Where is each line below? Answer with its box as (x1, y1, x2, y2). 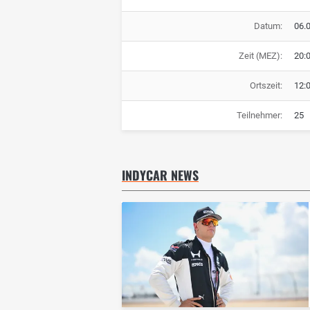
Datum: (253, 21, 282, 32)
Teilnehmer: (236, 110, 282, 121)
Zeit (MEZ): (238, 51, 282, 62)
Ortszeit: (249, 80, 282, 91)
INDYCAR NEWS (122, 166, 199, 185)
